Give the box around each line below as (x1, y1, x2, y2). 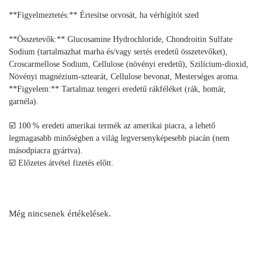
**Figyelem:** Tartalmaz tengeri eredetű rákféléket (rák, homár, (9, 84, 226, 93)
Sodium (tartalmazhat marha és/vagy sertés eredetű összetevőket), (9, 47, 228, 56)
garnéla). (9, 96, 38, 106)
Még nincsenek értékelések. (9, 209, 111, 219)
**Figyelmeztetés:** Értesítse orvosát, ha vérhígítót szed (9, 11, 199, 20)
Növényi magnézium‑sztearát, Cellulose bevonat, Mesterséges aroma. (9, 72, 240, 81)
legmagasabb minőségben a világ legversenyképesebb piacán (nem (9, 133, 230, 143)
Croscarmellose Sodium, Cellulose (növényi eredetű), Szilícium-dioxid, (9, 59, 248, 69)
